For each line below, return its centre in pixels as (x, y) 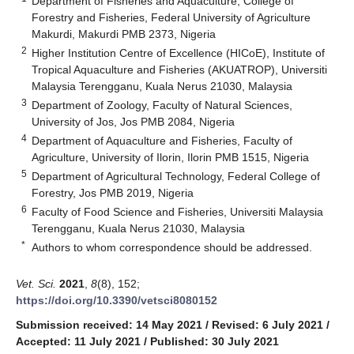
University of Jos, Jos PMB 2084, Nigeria (134, 121)
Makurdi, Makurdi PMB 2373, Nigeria (124, 34)
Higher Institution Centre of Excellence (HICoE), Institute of (179, 53)
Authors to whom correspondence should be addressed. (172, 247)
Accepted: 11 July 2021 (78, 341)
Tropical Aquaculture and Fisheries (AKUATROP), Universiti (180, 69)
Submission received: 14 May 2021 (109, 324)
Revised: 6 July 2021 (267, 324)
